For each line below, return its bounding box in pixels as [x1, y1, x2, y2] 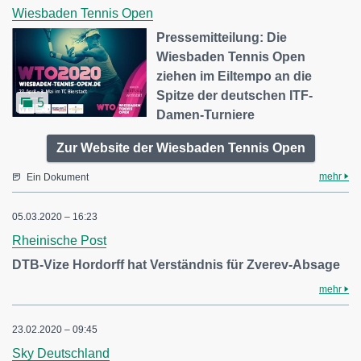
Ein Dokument [27, 172, 89, 184]
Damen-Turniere [156, 108, 255, 122]
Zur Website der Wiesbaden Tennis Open [56, 141, 305, 156]
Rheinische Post [12, 234, 106, 248]
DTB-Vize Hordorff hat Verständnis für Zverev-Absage [12, 258, 340, 272]
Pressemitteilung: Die [156, 31, 288, 45]
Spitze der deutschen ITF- [156, 89, 313, 103]
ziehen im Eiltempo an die [156, 69, 313, 84]
